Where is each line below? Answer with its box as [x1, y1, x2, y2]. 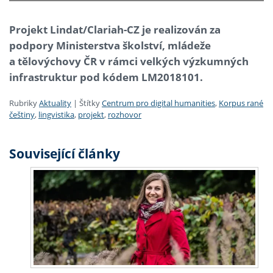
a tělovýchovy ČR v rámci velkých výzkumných [9, 54, 249, 69]
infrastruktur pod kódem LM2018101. [9, 70, 203, 85]
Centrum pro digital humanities [102, 97, 215, 109]
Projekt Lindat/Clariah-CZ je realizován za [9, 23, 221, 37]
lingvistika [38, 109, 74, 121]
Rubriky [9, 97, 37, 109]
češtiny [9, 109, 35, 121]
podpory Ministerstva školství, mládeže [9, 38, 211, 53]
